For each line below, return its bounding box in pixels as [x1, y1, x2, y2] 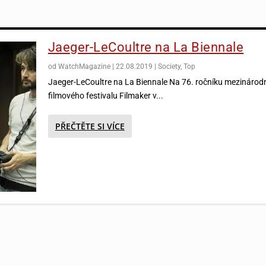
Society [157, 62, 180, 71]
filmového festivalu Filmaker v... [47, 90, 163, 100]
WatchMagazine [58, 62, 110, 71]
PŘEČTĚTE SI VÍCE [55, 120, 125, 132]
